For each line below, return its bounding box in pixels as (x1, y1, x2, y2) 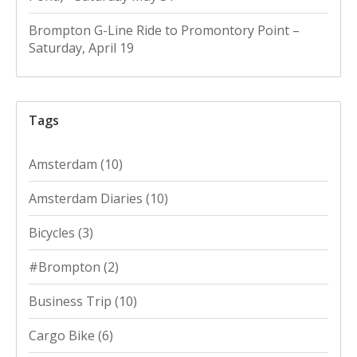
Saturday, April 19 (29, 39, 134, 57)
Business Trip (29, 292, 115, 311)
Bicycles (29, 224, 78, 242)
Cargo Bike (29, 327, 98, 345)
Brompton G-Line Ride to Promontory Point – (29, 22, 300, 40)
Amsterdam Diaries (29, 190, 146, 208)
